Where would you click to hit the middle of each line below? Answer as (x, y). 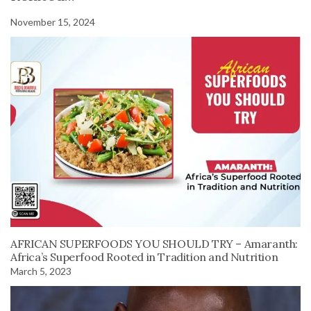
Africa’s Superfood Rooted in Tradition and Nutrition (144, 257)
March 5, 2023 (41, 271)
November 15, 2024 (53, 22)
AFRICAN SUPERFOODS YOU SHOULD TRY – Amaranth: (154, 243)
